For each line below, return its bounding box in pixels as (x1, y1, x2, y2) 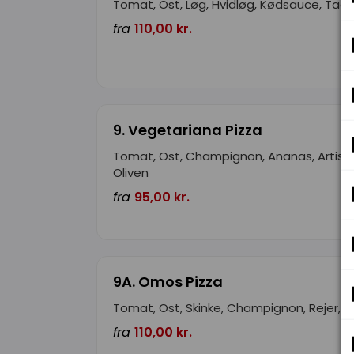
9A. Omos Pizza (113, 271, 223, 292)
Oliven (113, 164, 149, 181)
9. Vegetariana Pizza (113, 119, 262, 140)
